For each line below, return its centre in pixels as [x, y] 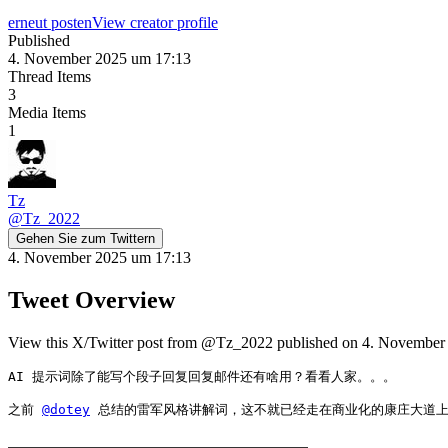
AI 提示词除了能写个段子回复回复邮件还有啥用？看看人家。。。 [202, 376]
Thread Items [49, 76]
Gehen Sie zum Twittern [85, 238]
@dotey [66, 409]
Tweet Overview [91, 299]
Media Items [47, 112]
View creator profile [155, 22]
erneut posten [50, 22]
